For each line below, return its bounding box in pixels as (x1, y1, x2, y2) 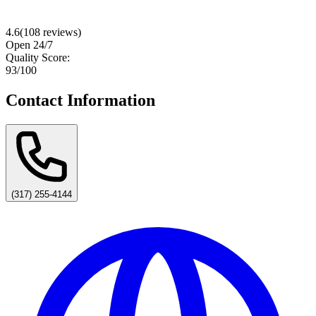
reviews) (40, 25, 81, 38)
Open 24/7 (6, 38, 53, 51)
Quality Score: (6, 51, 70, 63)
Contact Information (6, 90, 155, 109)
